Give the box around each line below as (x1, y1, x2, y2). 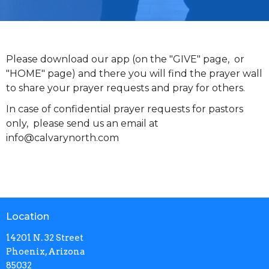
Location (6, 211, 49, 223)
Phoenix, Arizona (6, 246, 85, 257)
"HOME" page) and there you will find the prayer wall (6, 67, 262, 79)
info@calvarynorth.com (6, 132, 119, 144)
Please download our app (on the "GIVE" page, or (6, 53, 244, 65)
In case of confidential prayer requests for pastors (6, 103, 243, 115)
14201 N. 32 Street (6, 232, 83, 243)
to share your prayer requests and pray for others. (6, 82, 250, 94)
